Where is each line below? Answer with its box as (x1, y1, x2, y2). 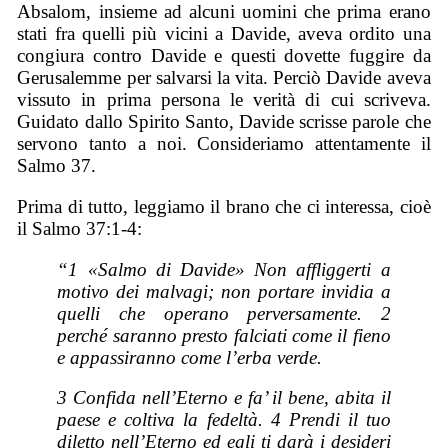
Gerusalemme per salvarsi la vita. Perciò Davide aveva (17, 67, 431, 89)
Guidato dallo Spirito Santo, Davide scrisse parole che (17, 111, 431, 133)
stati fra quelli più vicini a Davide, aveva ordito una (17, 23, 431, 45)
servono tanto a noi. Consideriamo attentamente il (17, 133, 431, 155)
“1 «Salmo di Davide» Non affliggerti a (57, 258, 391, 280)
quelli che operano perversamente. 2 (57, 302, 391, 324)
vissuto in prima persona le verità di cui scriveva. (17, 89, 431, 111)
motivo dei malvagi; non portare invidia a (57, 280, 391, 302)
